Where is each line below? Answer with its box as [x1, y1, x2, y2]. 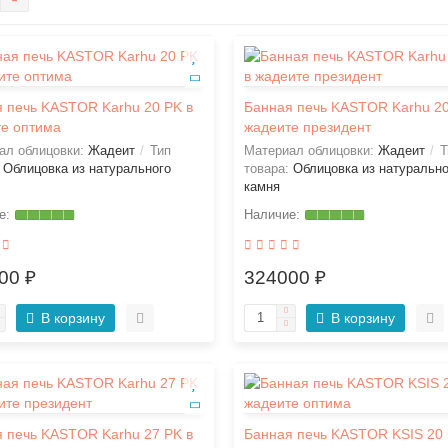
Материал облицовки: [243, 143, 378, 158]
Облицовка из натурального [3, 161, 171, 176]
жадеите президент [243, 119, 371, 135]
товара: [243, 161, 293, 176]
